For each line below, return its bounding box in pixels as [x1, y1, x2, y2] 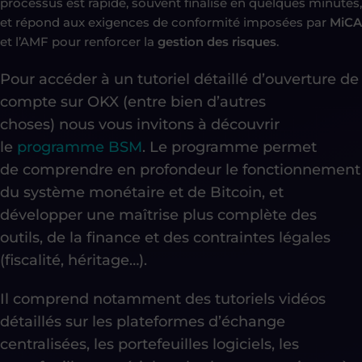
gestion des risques [158, 33, 276, 49]
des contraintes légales [163, 228, 330, 246]
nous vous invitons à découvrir [55, 115, 280, 133]
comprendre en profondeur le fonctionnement [23, 160, 360, 179]
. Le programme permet [142, 137, 317, 156]
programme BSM [17, 137, 142, 156]
